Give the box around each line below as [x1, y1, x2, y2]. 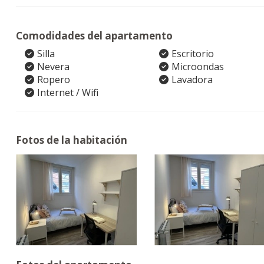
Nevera [37, 60, 70, 73]
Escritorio [171, 47, 214, 60]
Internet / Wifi [37, 86, 98, 99]
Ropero [37, 73, 70, 86]
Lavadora [171, 73, 213, 86]
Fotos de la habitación [16, 133, 127, 147]
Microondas [171, 60, 224, 73]
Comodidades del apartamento [16, 29, 173, 42]
